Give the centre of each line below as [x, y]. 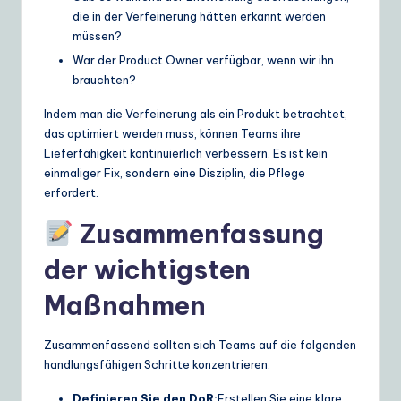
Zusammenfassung [198, 235]
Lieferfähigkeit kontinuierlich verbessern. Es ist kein [186, 154]
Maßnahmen [125, 306]
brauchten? [104, 80]
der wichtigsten [147, 270]
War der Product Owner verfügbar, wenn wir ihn [203, 60]
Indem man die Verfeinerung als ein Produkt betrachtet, [196, 114]
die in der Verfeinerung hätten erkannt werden [199, 16]
